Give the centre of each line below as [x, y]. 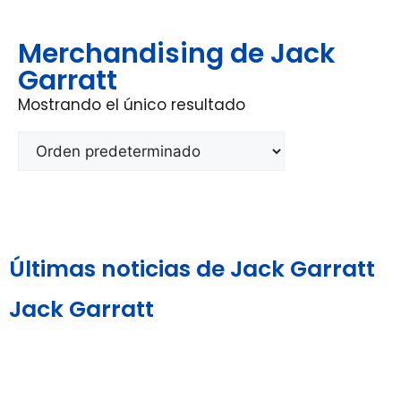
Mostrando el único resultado [132, 104]
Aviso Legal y [91, 383]
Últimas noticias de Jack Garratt [192, 269]
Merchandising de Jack [177, 53]
